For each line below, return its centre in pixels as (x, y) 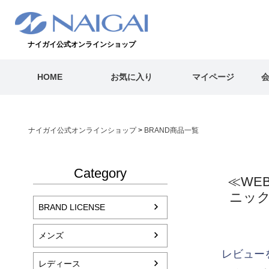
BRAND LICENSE (72, 207)
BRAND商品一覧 (171, 130)
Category (100, 174)
